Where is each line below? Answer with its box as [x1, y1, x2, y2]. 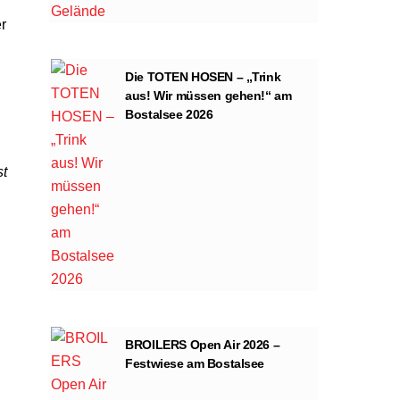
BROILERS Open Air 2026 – [125, 337, 280, 352]
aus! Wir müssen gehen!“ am [125, 87, 292, 103]
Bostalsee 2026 [125, 106, 213, 121]
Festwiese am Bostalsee [125, 355, 265, 371]
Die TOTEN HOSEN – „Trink [125, 69, 281, 84]
